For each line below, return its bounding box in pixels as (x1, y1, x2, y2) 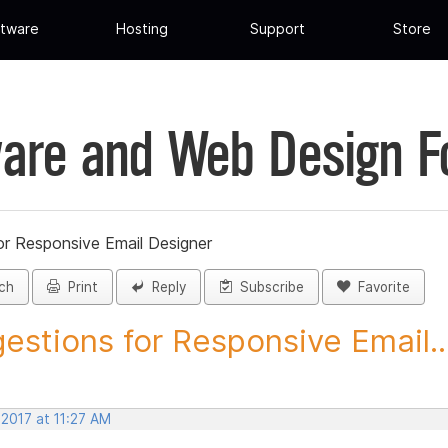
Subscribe (232, 279, 304, 296)
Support (249, 20, 305, 38)
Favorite (350, 279, 410, 296)
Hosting (116, 20, 169, 38)
